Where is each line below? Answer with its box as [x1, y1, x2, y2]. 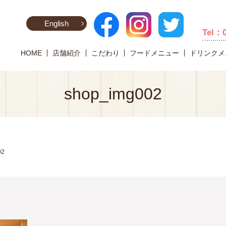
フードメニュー [130, 49, 180, 57]
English [44, 19, 69, 28]
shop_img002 [64, 85, 162, 103]
